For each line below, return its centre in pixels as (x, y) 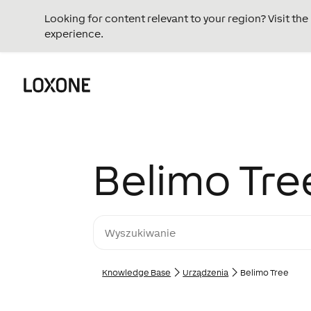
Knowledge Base (137, 273)
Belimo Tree (265, 273)
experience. (74, 33)
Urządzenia (206, 273)
